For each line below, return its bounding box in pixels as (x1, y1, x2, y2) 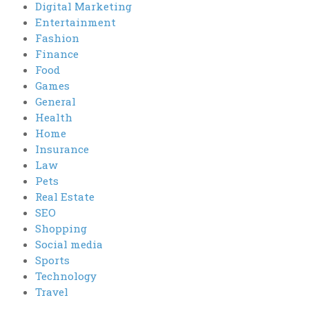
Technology (34, 268, 97, 283)
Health (34, 110, 72, 124)
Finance (34, 46, 79, 61)
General (34, 94, 76, 108)
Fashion (34, 30, 79, 45)
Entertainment (34, 14, 116, 29)
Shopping (34, 221, 87, 235)
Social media (34, 237, 103, 251)
